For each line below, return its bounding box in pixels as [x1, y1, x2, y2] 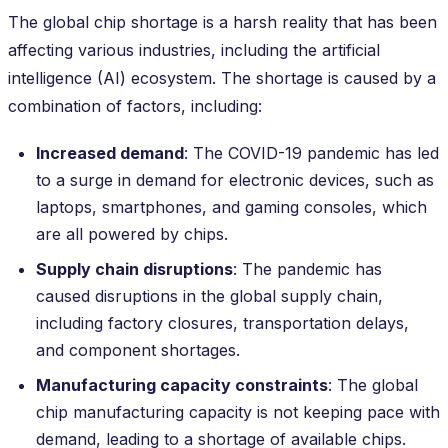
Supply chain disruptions [36, 258, 233, 279]
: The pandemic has [233, 258, 382, 279]
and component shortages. [36, 339, 240, 360]
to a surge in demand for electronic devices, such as [36, 169, 434, 190]
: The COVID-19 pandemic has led [184, 142, 439, 163]
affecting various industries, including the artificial [8, 39, 380, 60]
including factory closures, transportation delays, [36, 312, 409, 333]
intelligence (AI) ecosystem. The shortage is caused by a [8, 67, 436, 88]
